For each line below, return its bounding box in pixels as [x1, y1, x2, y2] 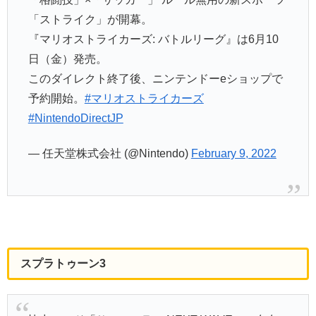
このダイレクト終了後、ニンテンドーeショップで [28, 72, 283, 85]
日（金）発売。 [28, 52, 107, 65]
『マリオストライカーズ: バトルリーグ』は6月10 [28, 32, 279, 45]
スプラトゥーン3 [20, 257, 106, 269]
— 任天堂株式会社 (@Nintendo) [28, 147, 191, 160]
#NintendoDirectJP [28, 111, 123, 124]
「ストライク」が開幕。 [28, 13, 152, 25]
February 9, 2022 [190, 147, 276, 160]
